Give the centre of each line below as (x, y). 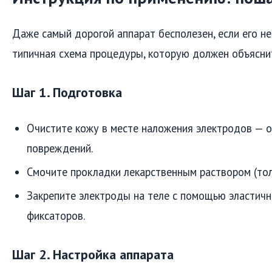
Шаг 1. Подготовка (67, 93)
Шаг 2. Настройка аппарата (93, 254)
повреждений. (60, 148)
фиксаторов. (56, 215)
